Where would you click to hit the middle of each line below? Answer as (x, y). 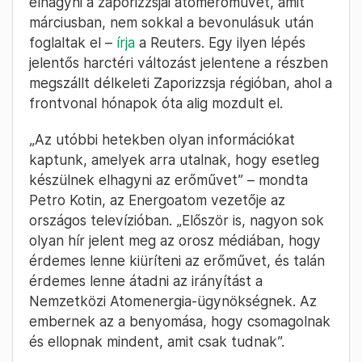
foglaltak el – (73, 43)
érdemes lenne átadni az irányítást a (146, 281)
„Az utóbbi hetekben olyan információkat (162, 140)
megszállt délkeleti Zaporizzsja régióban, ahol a (181, 83)
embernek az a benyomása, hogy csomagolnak (180, 322)
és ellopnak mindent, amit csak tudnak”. (157, 342)
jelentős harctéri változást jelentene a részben (179, 63)
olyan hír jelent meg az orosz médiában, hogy (175, 241)
